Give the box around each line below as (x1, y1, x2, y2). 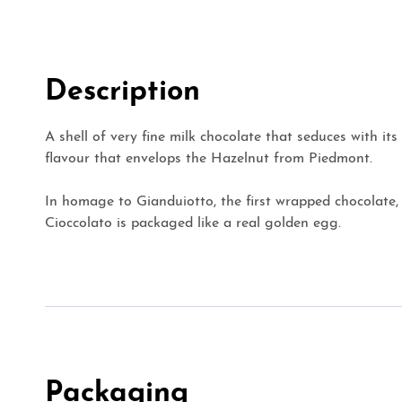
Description (45, 77, 200, 107)
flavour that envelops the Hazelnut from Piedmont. (45, 151, 372, 166)
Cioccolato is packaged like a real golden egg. (45, 215, 341, 231)
